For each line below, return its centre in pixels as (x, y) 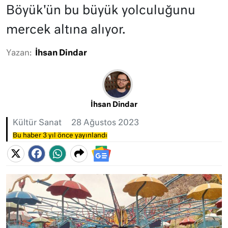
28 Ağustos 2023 (105, 123)
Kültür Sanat (37, 123)
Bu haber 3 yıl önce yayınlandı (60, 136)
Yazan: (19, 53)
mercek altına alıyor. (66, 30)
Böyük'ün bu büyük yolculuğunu (101, 11)
